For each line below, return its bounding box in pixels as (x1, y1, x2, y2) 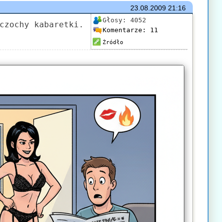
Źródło (102, 39, 123, 46)
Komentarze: (102, 26, 150, 34)
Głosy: (102, 16, 130, 24)
